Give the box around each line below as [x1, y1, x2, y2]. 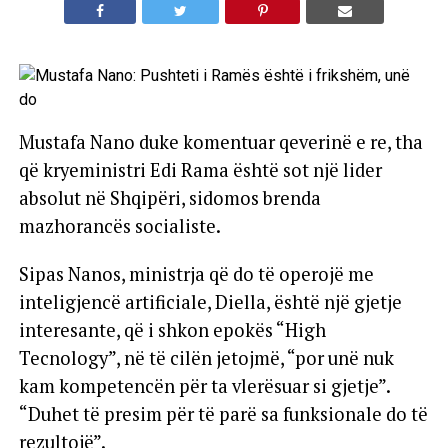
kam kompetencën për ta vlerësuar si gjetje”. [18, 374, 390, 399]
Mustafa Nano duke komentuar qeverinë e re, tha [18, 130, 423, 155]
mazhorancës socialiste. [18, 214, 221, 239]
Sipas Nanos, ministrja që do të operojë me [18, 262, 374, 287]
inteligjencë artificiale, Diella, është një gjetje [18, 290, 402, 315]
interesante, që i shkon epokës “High [18, 318, 326, 343]
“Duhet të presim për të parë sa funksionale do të [18, 402, 428, 427]
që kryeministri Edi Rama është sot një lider [18, 158, 382, 183]
